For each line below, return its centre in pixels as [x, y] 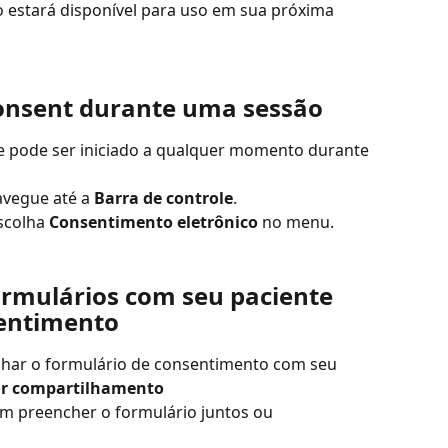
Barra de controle [163, 197]
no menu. [296, 222]
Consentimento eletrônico [153, 222]
